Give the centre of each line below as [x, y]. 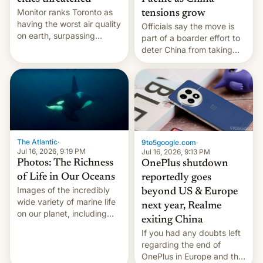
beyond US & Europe [190, 192]
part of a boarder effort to [191, 38]
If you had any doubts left [191, 232]
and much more [47, 249]
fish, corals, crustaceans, [65, 237]
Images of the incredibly [63, 190]
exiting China [172, 220]
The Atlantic [37, 142]
